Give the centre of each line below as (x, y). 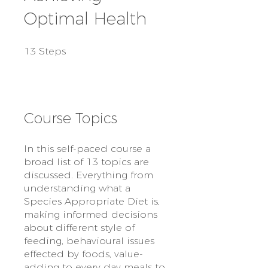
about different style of (79, 227)
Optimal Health (85, 18)
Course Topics (71, 118)
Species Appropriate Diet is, (92, 201)
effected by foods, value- (83, 254)
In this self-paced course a (87, 148)
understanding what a (77, 188)
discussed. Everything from (89, 175)
